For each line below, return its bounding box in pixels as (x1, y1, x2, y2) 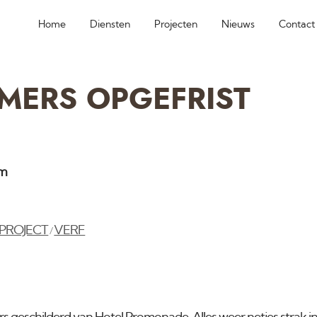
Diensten (89, 19, 130, 30)
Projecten (154, 19, 197, 30)
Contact (278, 19, 315, 30)
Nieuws (221, 19, 255, 30)
